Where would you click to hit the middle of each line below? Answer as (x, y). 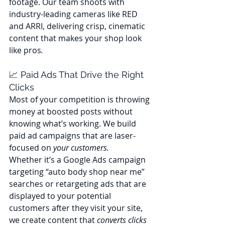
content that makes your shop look (76, 38)
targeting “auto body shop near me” (78, 172)
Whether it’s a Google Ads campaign (78, 160)
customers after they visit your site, (77, 208)
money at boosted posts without (72, 112)
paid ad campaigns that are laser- (72, 136)
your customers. (81, 148)
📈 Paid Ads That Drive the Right (78, 75)
